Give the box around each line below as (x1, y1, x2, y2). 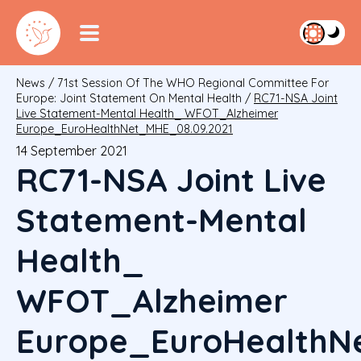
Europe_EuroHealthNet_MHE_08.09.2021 (16, 122, 233, 137)
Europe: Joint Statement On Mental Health (16, 91, 242, 106)
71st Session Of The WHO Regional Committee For (57, 76, 329, 91)
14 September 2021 (16, 143, 127, 160)
